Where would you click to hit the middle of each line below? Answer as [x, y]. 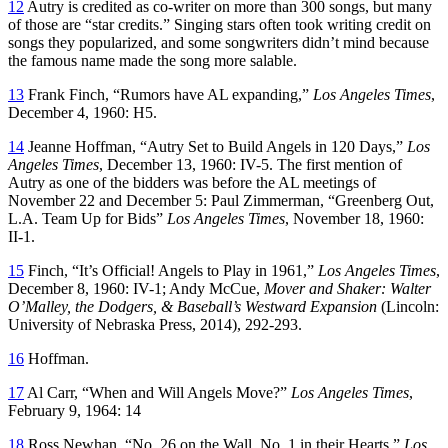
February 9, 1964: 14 [74, 410]
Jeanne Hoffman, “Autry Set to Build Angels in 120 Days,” [215, 146]
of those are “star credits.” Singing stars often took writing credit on [219, 24]
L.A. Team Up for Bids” [87, 218]
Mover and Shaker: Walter [347, 288]
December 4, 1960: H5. [82, 112]
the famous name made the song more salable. [152, 60]
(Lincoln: [410, 306]
